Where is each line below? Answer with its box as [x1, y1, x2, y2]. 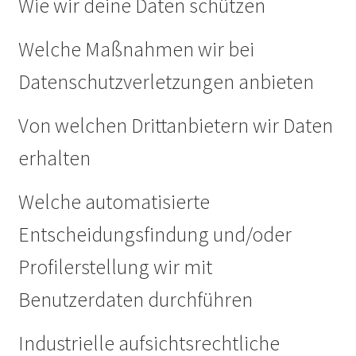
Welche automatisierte [17, 188, 210, 215]
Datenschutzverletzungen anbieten [17, 68, 314, 95]
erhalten [17, 145, 91, 171]
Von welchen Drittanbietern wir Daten [17, 112, 333, 138]
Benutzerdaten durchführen [17, 286, 253, 312]
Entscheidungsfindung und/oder [17, 221, 292, 247]
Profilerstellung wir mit [17, 253, 212, 280]
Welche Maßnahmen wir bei [17, 36, 254, 62]
